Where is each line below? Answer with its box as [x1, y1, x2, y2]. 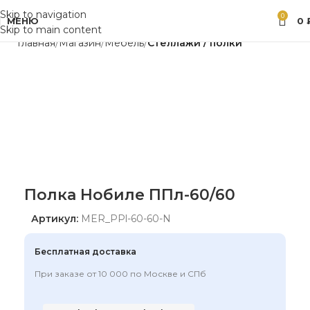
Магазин [59, 37, 101, 49]
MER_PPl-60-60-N [81, 212, 171, 225]
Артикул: [31, 212, 81, 225]
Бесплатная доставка [35, 246, 136, 257]
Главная [17, 37, 55, 49]
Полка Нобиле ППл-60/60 [24, 185, 235, 204]
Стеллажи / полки [147, 37, 242, 49]
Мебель [104, 37, 144, 49]
